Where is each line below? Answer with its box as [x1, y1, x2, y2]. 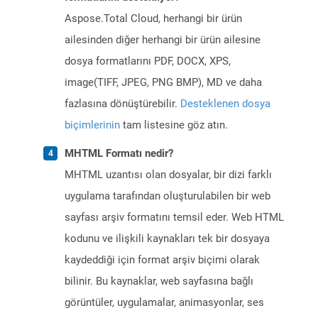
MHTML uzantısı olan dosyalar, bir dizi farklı [65, 168, 272, 182]
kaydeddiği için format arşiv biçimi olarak [65, 253, 260, 267]
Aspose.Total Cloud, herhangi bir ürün [65, 12, 242, 26]
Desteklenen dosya [180, 97, 270, 111]
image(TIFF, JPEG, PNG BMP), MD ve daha [65, 76, 262, 89]
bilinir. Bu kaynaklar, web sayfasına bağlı [65, 275, 253, 288]
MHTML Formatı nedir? [65, 147, 173, 160]
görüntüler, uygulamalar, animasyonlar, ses [65, 296, 264, 309]
